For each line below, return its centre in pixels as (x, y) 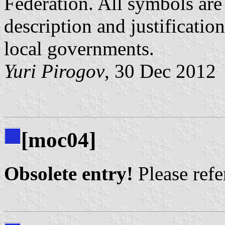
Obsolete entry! (69, 174)
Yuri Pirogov (54, 71)
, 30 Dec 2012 (160, 71)
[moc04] (59, 140)
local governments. (79, 48)
